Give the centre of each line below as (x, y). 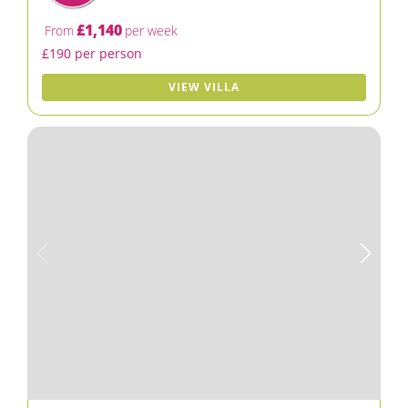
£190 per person (92, 53)
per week (151, 31)
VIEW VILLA (204, 87)
